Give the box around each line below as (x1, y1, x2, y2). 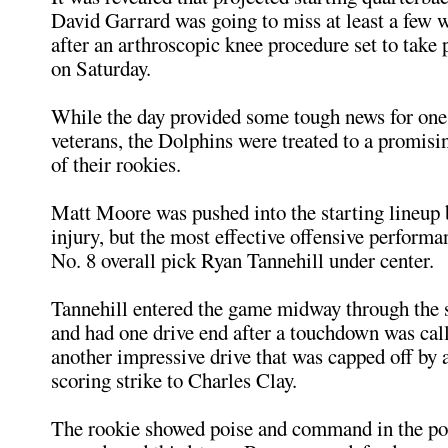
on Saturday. (51, 54, 151, 82)
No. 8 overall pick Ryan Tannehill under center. (51, 246, 434, 274)
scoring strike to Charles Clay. (51, 366, 297, 394)
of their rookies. (51, 150, 181, 178)
